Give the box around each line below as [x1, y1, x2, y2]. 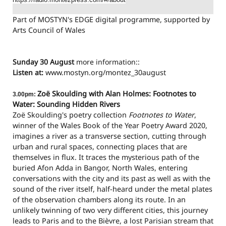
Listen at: [13, 68, 45, 78]
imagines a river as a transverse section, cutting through [13, 131, 206, 141]
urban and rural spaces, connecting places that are [13, 142, 187, 152]
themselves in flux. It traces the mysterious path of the [13, 152, 199, 162]
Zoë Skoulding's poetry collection [13, 110, 129, 120]
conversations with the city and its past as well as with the [13, 174, 210, 184]
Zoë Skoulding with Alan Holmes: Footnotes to [37, 89, 196, 99]
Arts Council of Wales [13, 25, 85, 35]
